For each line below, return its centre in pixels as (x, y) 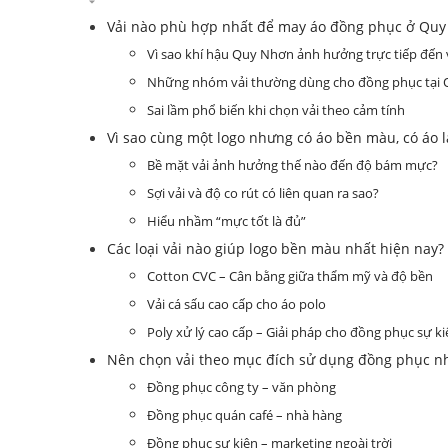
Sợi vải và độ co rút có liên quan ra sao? (263, 192)
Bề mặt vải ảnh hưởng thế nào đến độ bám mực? (292, 164)
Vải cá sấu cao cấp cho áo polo (236, 303)
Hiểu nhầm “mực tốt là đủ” (226, 220)
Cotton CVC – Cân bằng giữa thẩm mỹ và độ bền (290, 275)
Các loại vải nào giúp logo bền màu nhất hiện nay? (275, 248)
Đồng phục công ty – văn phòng (241, 386)
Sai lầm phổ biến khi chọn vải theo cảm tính (276, 109)
